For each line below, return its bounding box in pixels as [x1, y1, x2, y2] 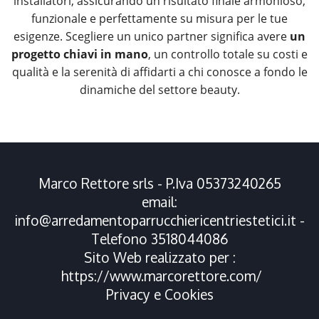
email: [142, 193, 177, 211]
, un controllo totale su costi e [148, 46, 308, 63]
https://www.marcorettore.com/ [61, 267, 262, 286]
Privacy [105, 286, 154, 304]
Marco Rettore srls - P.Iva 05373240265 [38, 174, 281, 193]
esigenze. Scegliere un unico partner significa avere [14, 28, 290, 45]
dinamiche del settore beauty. [79, 82, 240, 98]
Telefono [91, 230, 151, 249]
